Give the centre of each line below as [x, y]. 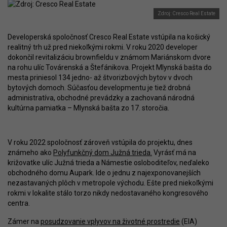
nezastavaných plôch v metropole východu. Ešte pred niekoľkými [110, 183]
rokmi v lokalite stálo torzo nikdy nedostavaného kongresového [108, 193]
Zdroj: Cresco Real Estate [186, 13]
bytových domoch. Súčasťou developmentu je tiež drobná [99, 88]
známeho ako [30, 153]
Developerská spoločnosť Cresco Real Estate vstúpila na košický [109, 37]
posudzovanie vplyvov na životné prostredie [110, 221]
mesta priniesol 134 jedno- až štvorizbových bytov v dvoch [100, 78]
